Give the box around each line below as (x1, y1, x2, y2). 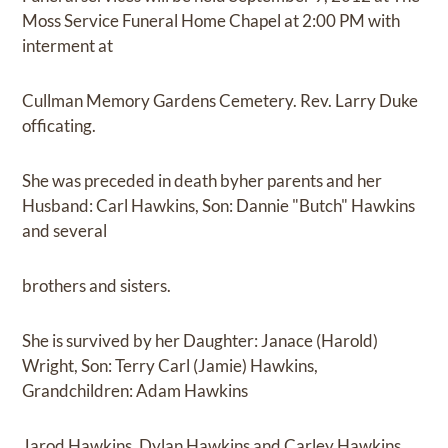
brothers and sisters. (22, 274, 172, 296)
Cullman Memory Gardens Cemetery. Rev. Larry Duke (22, 89, 419, 111)
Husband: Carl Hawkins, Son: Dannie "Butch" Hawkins (22, 194, 416, 216)
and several (22, 219, 108, 241)
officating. (22, 114, 97, 136)
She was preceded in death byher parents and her (22, 169, 383, 191)
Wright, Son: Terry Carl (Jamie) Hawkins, (22, 354, 319, 376)
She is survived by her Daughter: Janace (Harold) (22, 329, 379, 351)
